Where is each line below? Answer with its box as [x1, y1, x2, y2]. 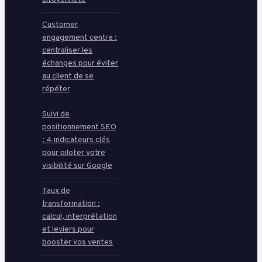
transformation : [42, 199, 100, 209]
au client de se [42, 71, 94, 82]
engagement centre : [42, 33, 117, 43]
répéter [42, 84, 70, 95]
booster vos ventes [42, 237, 113, 248]
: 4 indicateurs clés [42, 135, 110, 146]
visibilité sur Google [42, 161, 112, 171]
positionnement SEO [42, 122, 116, 133]
